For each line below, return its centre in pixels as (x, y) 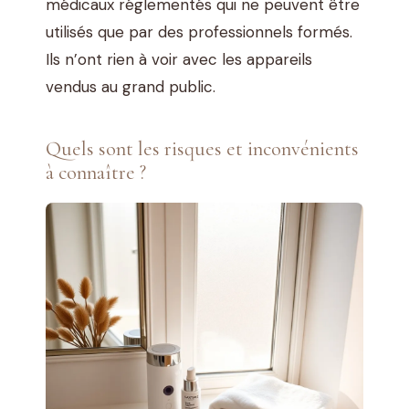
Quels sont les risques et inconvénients (202, 149)
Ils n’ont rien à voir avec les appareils (179, 60)
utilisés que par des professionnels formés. (199, 32)
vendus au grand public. (131, 87)
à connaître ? (96, 173)
